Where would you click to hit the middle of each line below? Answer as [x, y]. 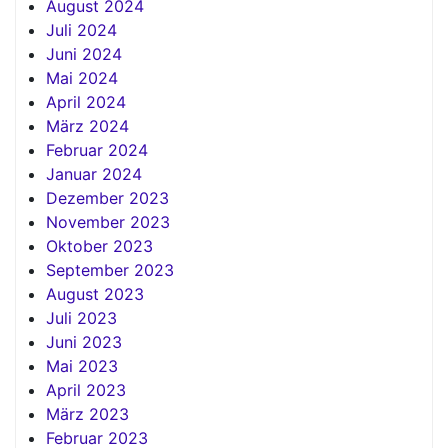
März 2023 [87, 414]
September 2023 [110, 270]
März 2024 [87, 126]
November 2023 [108, 222]
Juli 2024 [81, 30]
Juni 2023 [84, 342]
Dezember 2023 [107, 198]
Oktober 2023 [99, 246]
